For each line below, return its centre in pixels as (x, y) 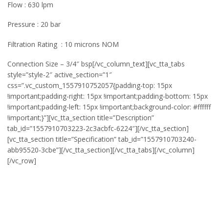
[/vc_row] (22, 161)
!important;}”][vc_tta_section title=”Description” (81, 118)
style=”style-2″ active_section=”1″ (60, 75)
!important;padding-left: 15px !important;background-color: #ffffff (109, 107)
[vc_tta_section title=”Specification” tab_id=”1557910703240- (102, 139)
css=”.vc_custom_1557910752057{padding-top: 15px (90, 86)
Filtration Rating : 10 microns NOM (63, 44)
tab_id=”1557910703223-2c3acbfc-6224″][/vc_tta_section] (98, 129)
